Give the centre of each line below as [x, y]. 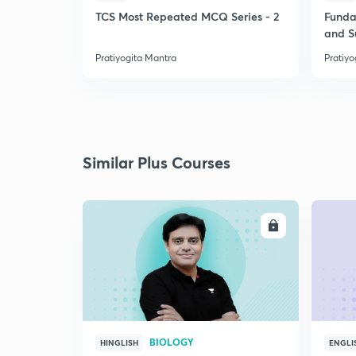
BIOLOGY [172, 342]
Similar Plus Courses [157, 163]
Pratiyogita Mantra [136, 58]
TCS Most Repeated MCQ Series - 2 [187, 16]
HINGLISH [119, 342]
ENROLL [242, 226]
